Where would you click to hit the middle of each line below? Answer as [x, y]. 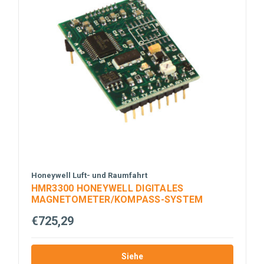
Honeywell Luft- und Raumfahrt [89, 175]
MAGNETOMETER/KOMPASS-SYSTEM [117, 199]
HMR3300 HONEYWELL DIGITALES [107, 188]
